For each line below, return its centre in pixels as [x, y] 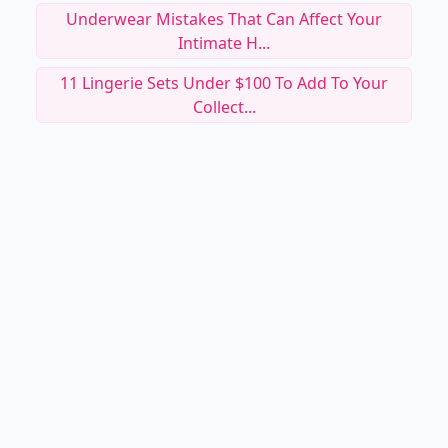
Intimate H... [224, 43]
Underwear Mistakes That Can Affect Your [224, 19]
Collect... [224, 107]
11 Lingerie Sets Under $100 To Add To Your [224, 83]
